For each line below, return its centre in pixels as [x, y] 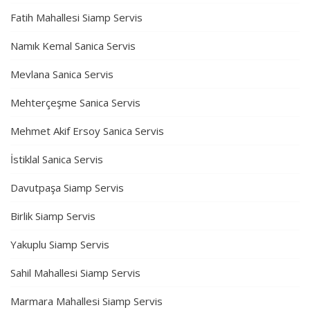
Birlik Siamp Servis [53, 216]
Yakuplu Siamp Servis [60, 245]
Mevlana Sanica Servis [62, 74]
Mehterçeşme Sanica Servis [75, 103]
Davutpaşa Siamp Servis [67, 188]
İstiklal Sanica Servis [57, 159]
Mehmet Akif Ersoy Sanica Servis [87, 131]
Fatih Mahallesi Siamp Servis [76, 18]
